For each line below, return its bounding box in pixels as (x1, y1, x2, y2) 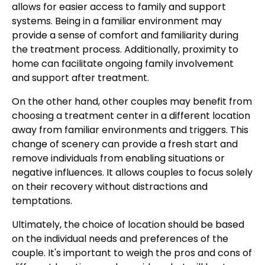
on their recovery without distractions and (12, 180, 208, 194)
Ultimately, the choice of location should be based (12, 218, 244, 232)
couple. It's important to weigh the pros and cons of (12, 246, 252, 260)
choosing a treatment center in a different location (12, 109, 250, 123)
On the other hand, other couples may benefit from (12, 95, 252, 109)
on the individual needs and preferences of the (12, 232, 228, 246)
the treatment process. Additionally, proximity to (12, 43, 238, 57)
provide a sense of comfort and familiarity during (12, 28, 238, 43)
